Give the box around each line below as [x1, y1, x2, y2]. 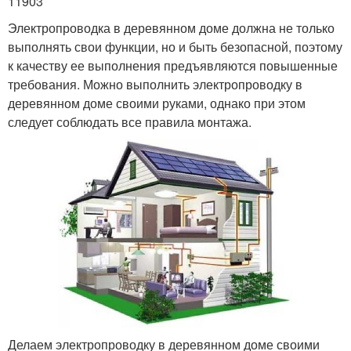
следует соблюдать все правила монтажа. [8, 112, 251, 131]
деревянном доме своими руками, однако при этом [8, 93, 306, 112]
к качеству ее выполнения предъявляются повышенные [8, 56, 338, 74]
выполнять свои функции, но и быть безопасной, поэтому [8, 37, 342, 56]
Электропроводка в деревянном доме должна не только [8, 18, 335, 37]
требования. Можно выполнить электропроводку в [8, 74, 302, 93]
